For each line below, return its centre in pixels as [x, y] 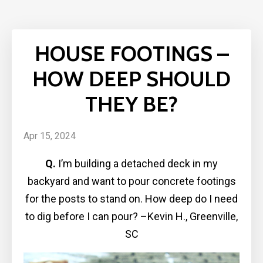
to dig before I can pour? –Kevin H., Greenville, [131, 216]
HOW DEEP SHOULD [131, 79]
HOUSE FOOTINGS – [131, 53]
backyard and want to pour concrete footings [131, 181]
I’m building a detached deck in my [138, 163]
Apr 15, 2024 [50, 136]
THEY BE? [131, 104]
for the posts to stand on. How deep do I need [131, 199]
